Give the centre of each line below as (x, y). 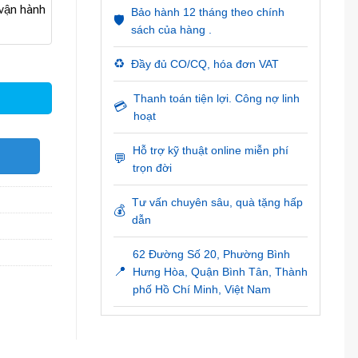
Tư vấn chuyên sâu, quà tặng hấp (217, 202)
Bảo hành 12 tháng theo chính (207, 12)
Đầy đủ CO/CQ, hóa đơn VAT (205, 64)
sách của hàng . (171, 30)
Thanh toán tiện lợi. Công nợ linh (216, 98)
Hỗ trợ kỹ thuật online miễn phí (210, 150)
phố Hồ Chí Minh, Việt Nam (201, 289)
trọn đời (152, 168)
